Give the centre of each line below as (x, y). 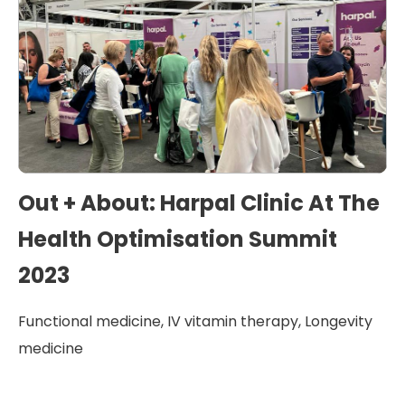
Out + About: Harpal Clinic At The (199, 203)
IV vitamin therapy (233, 321)
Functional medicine (89, 321)
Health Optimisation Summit (178, 239)
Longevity (339, 321)
